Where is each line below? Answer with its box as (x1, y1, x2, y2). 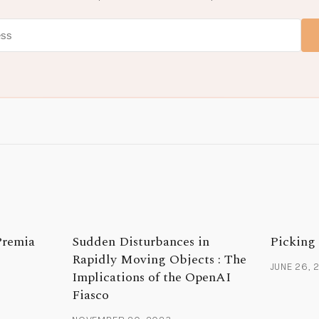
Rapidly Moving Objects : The (72, 250, 247, 270)
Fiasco (72, 286, 110, 305)
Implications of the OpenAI (72, 268, 231, 288)
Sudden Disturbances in (72, 232, 210, 252)
